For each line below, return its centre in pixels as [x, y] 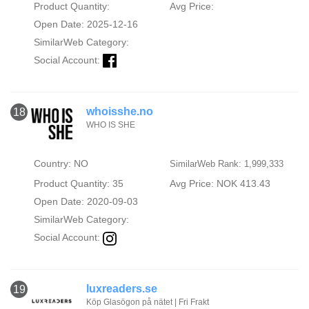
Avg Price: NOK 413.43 [220, 184]
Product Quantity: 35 [78, 184]
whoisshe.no [120, 112]
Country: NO [61, 164]
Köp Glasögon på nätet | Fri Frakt [148, 302]
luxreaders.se [122, 289]
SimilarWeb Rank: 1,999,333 [226, 164]
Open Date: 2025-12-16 [86, 24]
